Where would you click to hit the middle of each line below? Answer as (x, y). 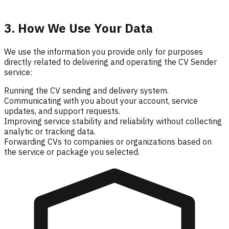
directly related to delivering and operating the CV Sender (110, 62)
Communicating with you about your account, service (101, 100)
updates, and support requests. (62, 111)
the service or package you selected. (72, 152)
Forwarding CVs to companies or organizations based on (108, 141)
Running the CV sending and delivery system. (86, 90)
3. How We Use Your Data (78, 28)
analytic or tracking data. (50, 131)
